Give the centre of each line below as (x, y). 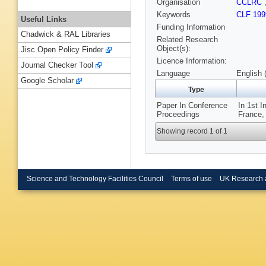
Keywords (174, 15)
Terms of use (191, 178)
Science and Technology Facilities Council (95, 178)
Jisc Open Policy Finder (62, 50)
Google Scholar (47, 81)
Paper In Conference (192, 106)
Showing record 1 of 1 (192, 132)
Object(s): (174, 49)
